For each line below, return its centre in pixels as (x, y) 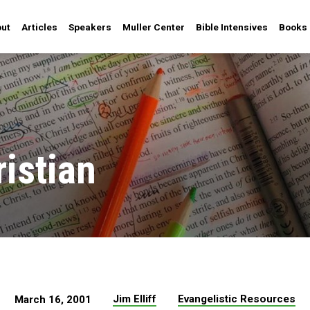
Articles (39, 27)
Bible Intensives (232, 27)
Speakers (90, 27)
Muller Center (154, 27)
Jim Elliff (135, 299)
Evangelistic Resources (236, 299)
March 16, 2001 (53, 299)
